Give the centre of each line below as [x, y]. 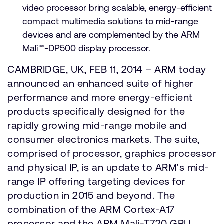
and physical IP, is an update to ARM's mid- [108, 167]
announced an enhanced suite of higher [101, 83]
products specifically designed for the [96, 111]
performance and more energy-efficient [100, 97]
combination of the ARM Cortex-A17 [91, 209]
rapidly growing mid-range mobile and [97, 125]
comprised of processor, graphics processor [112, 153]
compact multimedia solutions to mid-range [110, 21]
